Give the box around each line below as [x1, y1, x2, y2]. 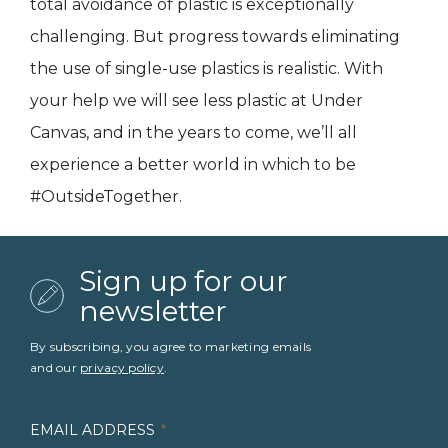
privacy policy [80, 360, 164, 376]
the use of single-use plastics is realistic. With [30, 59, 383, 79]
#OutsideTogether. [30, 187, 182, 207]
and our [30, 360, 81, 376]
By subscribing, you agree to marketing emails [30, 339, 312, 355]
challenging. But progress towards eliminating [30, 27, 400, 47]
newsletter [79, 294, 227, 329]
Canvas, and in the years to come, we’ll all [30, 123, 357, 143]
